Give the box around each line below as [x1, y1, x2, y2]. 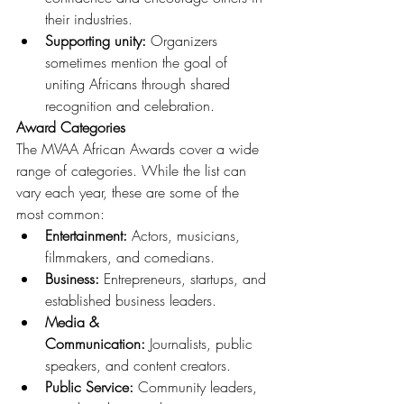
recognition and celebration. [45, 96, 215, 115]
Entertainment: [45, 225, 127, 245]
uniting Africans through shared [45, 74, 234, 94]
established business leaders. [45, 290, 216, 310]
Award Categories [16, 117, 125, 137]
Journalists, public [145, 334, 257, 353]
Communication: [45, 334, 145, 353]
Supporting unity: [45, 31, 146, 50]
